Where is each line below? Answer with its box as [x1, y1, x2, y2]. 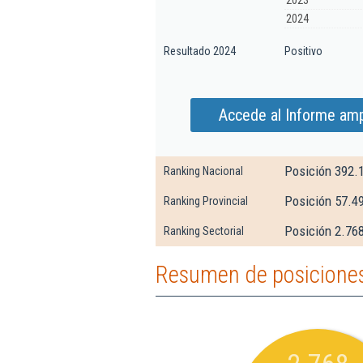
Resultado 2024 [164, 45, 236, 58]
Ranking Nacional [164, 164, 243, 177]
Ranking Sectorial [164, 224, 244, 237]
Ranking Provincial [164, 194, 248, 207]
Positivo [284, 45, 322, 58]
